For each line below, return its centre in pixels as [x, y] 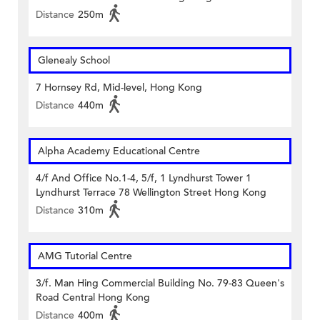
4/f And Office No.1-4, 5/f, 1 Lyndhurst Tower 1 [144, 179]
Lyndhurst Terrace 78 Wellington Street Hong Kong [151, 193]
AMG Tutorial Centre [85, 256]
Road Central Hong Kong [93, 298]
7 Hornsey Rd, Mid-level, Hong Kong [119, 88]
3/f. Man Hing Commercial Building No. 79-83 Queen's [160, 284]
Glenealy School [74, 61]
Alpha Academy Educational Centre [119, 151]
